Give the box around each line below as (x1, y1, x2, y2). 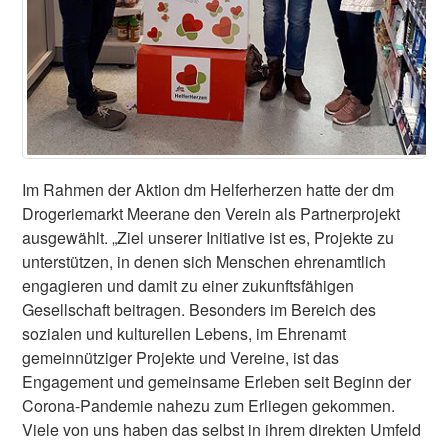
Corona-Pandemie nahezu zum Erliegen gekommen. (22, 394, 396, 418)
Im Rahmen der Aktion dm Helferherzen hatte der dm (22, 178, 395, 202)
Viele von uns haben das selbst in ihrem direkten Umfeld (22, 418, 422, 442)
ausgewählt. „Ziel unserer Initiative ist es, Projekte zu (22, 226, 395, 250)
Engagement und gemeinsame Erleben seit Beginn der (22, 370, 412, 394)
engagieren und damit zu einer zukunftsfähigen (22, 274, 355, 298)
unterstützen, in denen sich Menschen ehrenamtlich (22, 250, 387, 274)
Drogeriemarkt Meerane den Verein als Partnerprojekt (22, 202, 401, 226)
